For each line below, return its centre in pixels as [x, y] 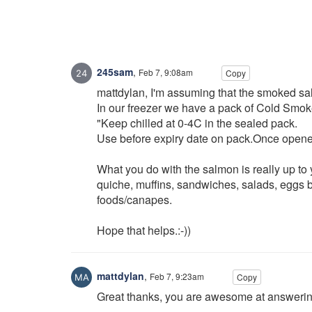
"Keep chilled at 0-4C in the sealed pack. [197, 123]
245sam [114, 71]
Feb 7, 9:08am [166, 72]
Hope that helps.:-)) [144, 230]
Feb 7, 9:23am [177, 276]
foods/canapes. [134, 200]
